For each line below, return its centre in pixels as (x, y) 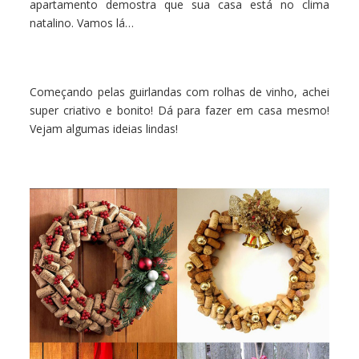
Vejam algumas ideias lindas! (104, 129)
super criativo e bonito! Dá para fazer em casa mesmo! (179, 110)
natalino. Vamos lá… (82, 23)
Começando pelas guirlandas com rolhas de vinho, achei (179, 92)
